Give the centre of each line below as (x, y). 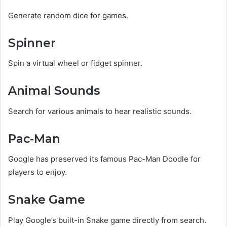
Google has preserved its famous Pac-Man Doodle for (104, 159)
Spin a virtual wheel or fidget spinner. (75, 63)
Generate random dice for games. (68, 15)
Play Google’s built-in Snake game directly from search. (107, 220)
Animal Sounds (54, 91)
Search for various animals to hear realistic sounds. (100, 111)
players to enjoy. (37, 172)
